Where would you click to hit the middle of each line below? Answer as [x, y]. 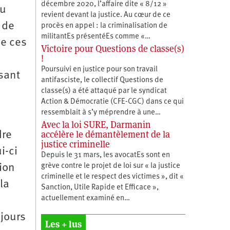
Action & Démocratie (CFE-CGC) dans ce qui [112, 102]
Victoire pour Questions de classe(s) [112, 48]
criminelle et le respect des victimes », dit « [113, 177]
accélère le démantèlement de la [105, 134]
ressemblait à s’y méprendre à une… [101, 112]
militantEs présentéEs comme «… [95, 36]
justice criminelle [75, 144]
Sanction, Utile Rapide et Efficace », [100, 187]
